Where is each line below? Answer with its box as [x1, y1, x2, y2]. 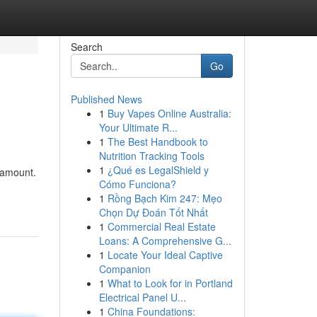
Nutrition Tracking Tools [98, 149, 204, 163]
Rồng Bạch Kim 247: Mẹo [107, 191, 222, 205]
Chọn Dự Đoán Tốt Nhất [98, 205, 208, 219]
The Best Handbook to [107, 134, 208, 149]
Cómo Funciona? [98, 177, 176, 191]
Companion [98, 262, 151, 276]
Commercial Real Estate [107, 219, 216, 234]
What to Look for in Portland [107, 276, 233, 290]
